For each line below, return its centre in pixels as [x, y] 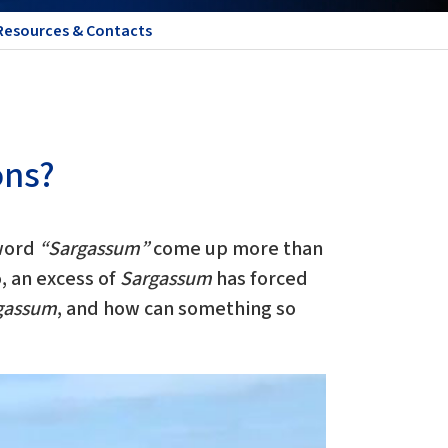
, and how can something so [176, 309]
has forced [260, 279]
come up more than [236, 249]
